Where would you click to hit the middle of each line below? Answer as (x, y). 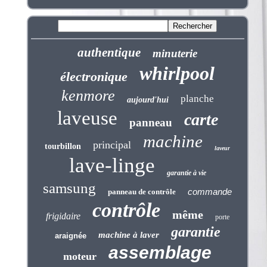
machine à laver (128, 235)
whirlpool (177, 73)
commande (210, 191)
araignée (70, 235)
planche (197, 98)
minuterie (175, 53)
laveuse (87, 118)
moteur (80, 256)
